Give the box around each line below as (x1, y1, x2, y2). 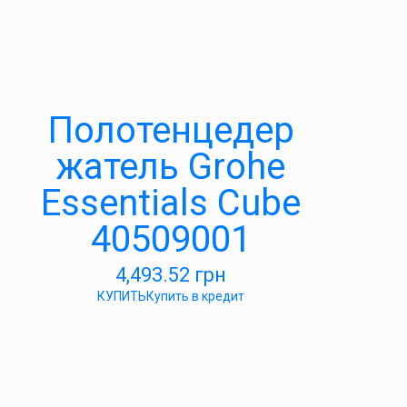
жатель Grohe (56, 145, 285, 188)
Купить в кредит (146, 289, 244, 303)
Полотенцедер (47, 109, 294, 152)
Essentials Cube (41, 182, 301, 224)
